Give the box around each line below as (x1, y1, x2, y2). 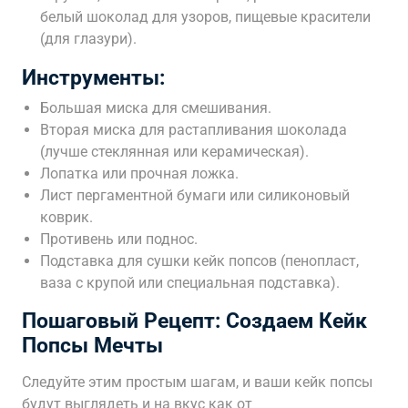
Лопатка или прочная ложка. (40, 165, 239, 182)
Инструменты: (22, 65, 165, 90)
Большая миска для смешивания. (40, 99, 271, 117)
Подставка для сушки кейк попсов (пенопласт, (40, 252, 359, 270)
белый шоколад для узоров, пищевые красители (40, 8, 371, 25)
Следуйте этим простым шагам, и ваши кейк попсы (22, 373, 372, 391)
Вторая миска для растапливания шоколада (40, 121, 347, 138)
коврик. (40, 209, 93, 226)
